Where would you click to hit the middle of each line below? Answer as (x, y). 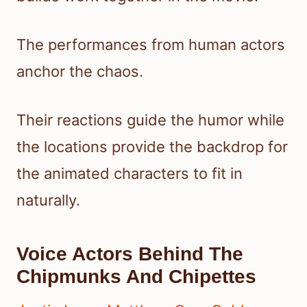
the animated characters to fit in (130, 174)
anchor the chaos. (80, 72)
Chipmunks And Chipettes (136, 277)
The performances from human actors (151, 45)
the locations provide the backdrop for (152, 147)
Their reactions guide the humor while (150, 120)
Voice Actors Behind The (130, 254)
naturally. (48, 200)
